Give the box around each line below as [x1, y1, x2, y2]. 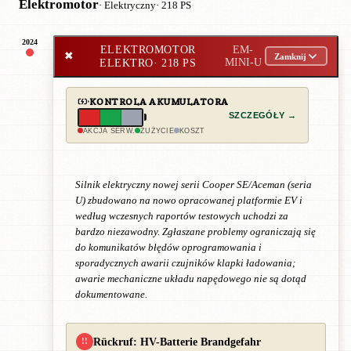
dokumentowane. [75, 288, 147, 300]
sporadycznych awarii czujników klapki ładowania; [75, 257, 295, 269]
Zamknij [273, 51, 306, 61]
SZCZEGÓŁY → [228, 110, 297, 120]
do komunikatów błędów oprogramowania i [75, 241, 262, 253]
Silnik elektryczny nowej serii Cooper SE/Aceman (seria [75, 179, 312, 190]
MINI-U [224, 56, 262, 68]
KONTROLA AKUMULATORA [89, 95, 229, 108]
